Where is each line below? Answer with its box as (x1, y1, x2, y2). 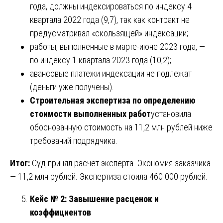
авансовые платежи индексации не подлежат (30, 68, 192, 79)
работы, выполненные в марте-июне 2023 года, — (30, 41, 205, 52)
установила (151, 108, 191, 119)
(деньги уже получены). (30, 81, 114, 92)
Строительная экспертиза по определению (30, 95, 196, 106)
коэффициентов (30, 207, 91, 218)
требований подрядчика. (30, 135, 117, 146)
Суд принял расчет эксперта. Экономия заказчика (30, 157, 211, 168)
